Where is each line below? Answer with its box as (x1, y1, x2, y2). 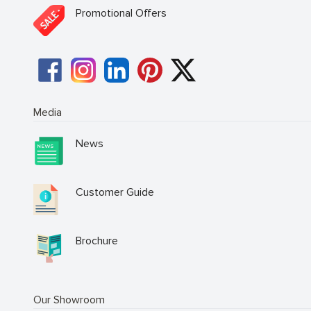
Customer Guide (76, 185, 154, 199)
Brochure (76, 233, 118, 248)
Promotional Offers (76, 6, 167, 21)
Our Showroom (33, 293, 105, 308)
